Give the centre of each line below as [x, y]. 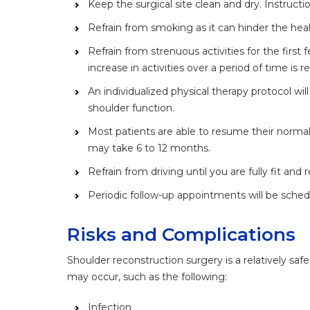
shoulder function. [131, 108]
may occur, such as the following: [147, 277]
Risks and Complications [181, 235]
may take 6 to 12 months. [149, 148]
